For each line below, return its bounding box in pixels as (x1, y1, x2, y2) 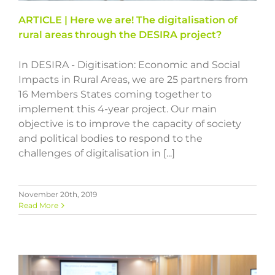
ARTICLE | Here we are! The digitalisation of (18, 14, 238, 26)
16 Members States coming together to (18, 88, 212, 100)
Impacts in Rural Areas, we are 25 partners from (18, 73, 248, 85)
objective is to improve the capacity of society (18, 117, 241, 130)
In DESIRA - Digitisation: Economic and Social (18, 58, 240, 71)
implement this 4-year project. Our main (18, 103, 217, 115)
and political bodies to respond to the (18, 132, 203, 144)
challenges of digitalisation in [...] (18, 147, 175, 159)
